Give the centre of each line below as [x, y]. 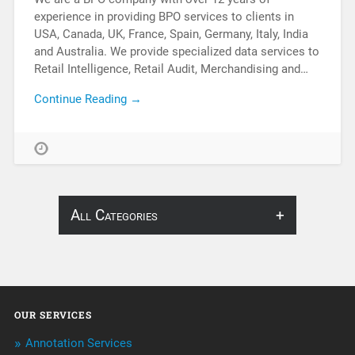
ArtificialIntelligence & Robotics [157, 326]
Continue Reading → [88, 99]
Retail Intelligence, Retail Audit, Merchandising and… [171, 69]
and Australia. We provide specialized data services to [176, 51]
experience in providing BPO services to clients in [164, 16]
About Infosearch [118, 253]
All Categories [114, 216]
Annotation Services [78, 344]
